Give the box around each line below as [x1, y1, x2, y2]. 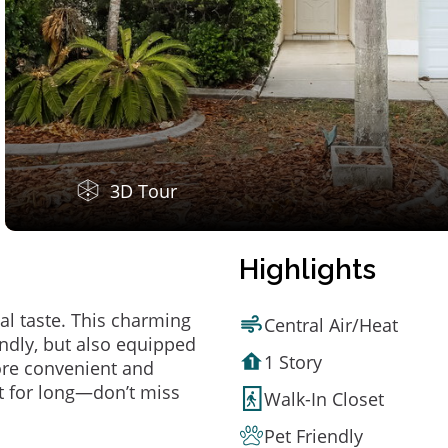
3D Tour [110, 179, 177, 203]
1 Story [264, 349, 322, 374]
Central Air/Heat [264, 312, 398, 337]
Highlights [239, 253, 376, 286]
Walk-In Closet [264, 386, 384, 411]
